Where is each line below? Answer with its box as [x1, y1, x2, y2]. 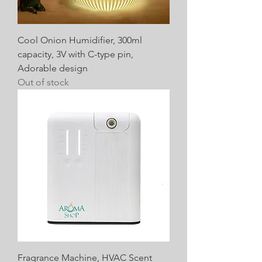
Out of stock [18, 76, 69, 88]
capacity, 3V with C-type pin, [18, 48, 133, 60]
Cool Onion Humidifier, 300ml [18, 34, 142, 46]
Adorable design [18, 62, 88, 74]
